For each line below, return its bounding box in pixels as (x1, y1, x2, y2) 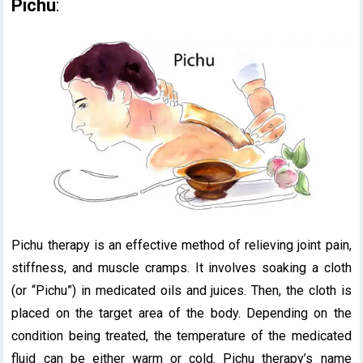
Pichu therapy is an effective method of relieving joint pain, (11, 237, 352, 254)
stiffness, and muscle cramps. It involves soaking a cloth (11, 260, 352, 276)
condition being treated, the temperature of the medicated (11, 328, 352, 344)
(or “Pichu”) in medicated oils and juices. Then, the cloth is (11, 283, 352, 299)
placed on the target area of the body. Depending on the (11, 305, 352, 322)
